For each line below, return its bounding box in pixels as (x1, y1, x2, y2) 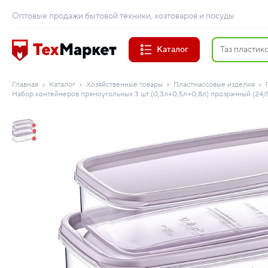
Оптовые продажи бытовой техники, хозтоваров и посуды (12, 11, 234, 22)
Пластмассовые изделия (173, 80, 255, 89)
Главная (12, 80, 38, 89)
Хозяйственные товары (86, 80, 163, 89)
